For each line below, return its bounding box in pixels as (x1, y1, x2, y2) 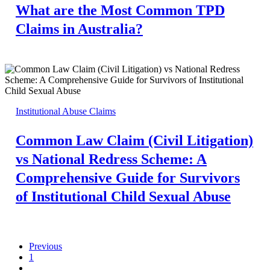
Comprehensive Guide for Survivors (16, 170, 240, 186)
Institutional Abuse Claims (16, 106, 116, 117)
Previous (29, 241, 62, 252)
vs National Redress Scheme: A (16, 151, 207, 168)
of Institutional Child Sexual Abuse (16, 189, 231, 205)
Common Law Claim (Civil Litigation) (16, 133, 253, 149)
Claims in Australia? (16, 21, 143, 37)
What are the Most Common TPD (16, 2, 225, 19)
